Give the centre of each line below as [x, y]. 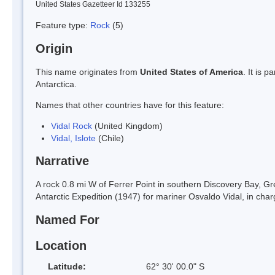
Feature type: [63, 25]
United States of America [192, 72]
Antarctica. [56, 84]
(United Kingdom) [127, 126]
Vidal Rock [72, 126]
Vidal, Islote [73, 138]
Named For [68, 220]
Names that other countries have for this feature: [130, 105]
